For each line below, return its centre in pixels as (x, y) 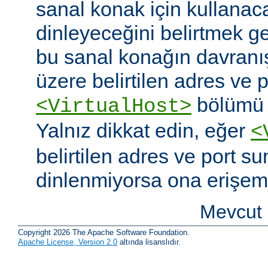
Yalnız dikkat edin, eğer (143, 131)
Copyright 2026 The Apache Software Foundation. (104, 232)
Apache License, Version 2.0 (68, 242)
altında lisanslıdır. (149, 242)
